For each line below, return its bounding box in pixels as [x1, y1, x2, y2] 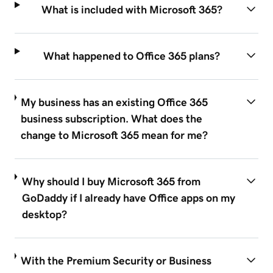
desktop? [21, 208, 67, 220]
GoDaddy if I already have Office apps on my [21, 192, 235, 204]
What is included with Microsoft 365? [41, 4, 222, 15]
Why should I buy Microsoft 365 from [21, 175, 200, 187]
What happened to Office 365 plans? [43, 50, 221, 62]
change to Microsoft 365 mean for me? [21, 129, 208, 141]
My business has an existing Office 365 [21, 96, 208, 108]
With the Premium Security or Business [21, 255, 212, 266]
